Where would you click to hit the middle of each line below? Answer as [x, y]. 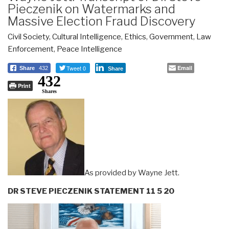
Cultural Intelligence [87, 37]
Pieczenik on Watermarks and [91, 9]
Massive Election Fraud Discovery [102, 21]
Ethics [135, 37]
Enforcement [31, 49]
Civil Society [28, 37]
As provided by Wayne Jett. [132, 173]
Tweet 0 [76, 68]
